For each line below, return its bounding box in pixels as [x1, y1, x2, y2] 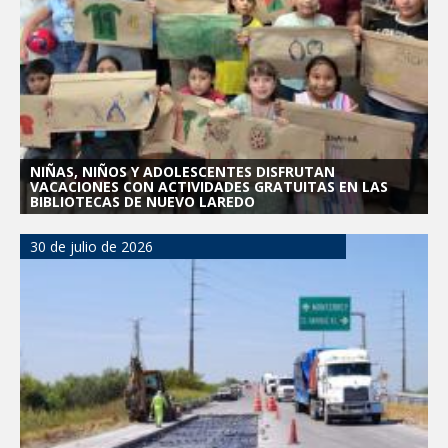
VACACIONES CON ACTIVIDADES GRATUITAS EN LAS [30, 177, 388, 197]
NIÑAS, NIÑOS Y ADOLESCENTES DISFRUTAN [30, 162, 335, 182]
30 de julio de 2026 [30, 237, 153, 257]
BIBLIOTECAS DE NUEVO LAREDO [30, 192, 255, 212]
